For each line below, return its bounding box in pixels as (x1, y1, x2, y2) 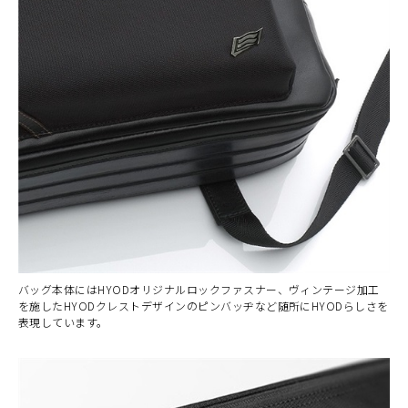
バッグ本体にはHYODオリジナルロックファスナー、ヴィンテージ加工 (18, 281, 380, 297)
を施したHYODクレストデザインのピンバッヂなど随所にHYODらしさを (18, 298, 389, 313)
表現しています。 (18, 314, 108, 330)
